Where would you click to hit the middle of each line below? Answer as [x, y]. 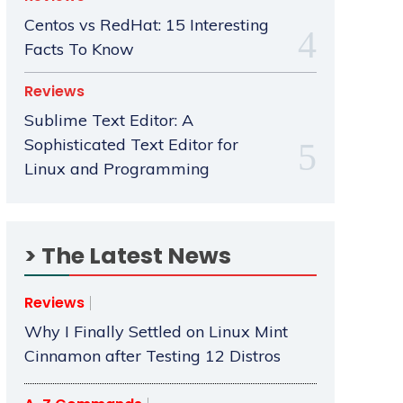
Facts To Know [79, 49]
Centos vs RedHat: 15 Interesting [146, 25]
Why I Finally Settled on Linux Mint [156, 332]
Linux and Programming [116, 169]
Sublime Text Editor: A [108, 121]
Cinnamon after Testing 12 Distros [152, 356]
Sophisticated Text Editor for [131, 145]
